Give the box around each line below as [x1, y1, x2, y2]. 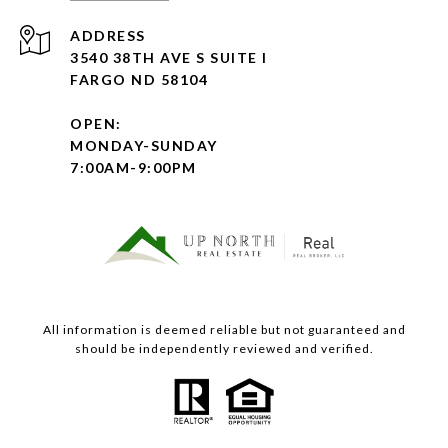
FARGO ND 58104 [70, 71, 208, 89]
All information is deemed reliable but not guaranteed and [42, 322, 406, 338]
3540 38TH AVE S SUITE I [70, 49, 268, 67]
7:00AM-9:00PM [70, 159, 197, 177]
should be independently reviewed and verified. [74, 341, 374, 357]
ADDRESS [70, 27, 146, 45]
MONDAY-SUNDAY [70, 137, 218, 155]
